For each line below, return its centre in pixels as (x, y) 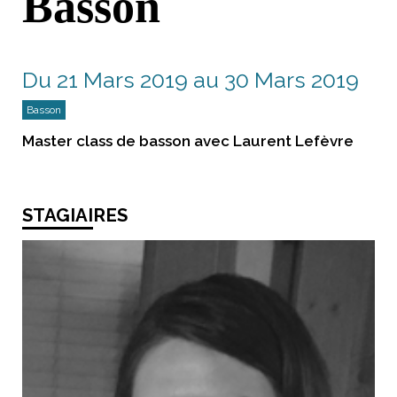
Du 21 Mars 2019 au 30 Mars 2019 (191, 79)
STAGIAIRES (75, 215)
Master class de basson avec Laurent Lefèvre (188, 140)
